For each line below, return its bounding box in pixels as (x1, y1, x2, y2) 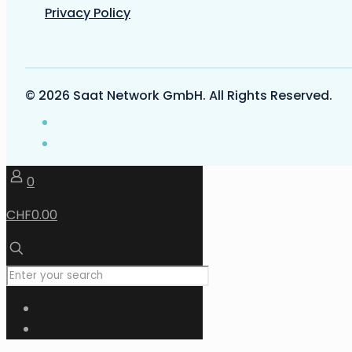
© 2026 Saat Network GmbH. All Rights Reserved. (25, 86, 332, 105)
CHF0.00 (6, 206, 57, 225)
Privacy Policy (45, 4, 130, 23)
